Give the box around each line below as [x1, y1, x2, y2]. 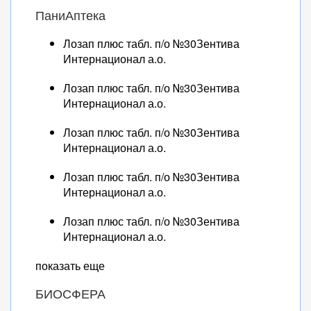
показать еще [35, 258, 105, 274]
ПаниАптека [35, 7, 106, 24]
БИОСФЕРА [35, 285, 106, 302]
